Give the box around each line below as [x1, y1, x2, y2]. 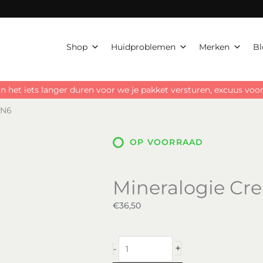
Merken [198, 42, 230, 52]
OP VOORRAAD [130, 137, 204, 147]
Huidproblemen [110, 42, 176, 52]
